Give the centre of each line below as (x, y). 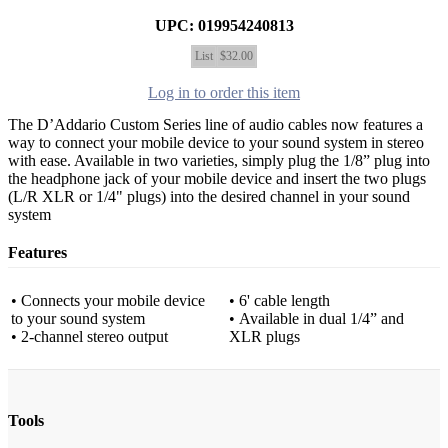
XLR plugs (264, 337)
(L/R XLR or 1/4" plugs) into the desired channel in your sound (209, 196)
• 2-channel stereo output (89, 337)
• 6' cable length (279, 301)
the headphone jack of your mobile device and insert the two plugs (217, 178)
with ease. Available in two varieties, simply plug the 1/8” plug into (219, 160)
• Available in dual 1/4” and (316, 319)
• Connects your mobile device (108, 301)
